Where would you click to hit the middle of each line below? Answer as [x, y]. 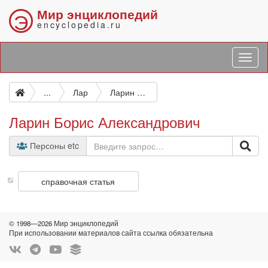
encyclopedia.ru [80, 25]
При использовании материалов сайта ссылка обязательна [111, 233]
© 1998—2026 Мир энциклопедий [64, 223]
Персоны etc [53, 145]
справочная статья [78, 181]
